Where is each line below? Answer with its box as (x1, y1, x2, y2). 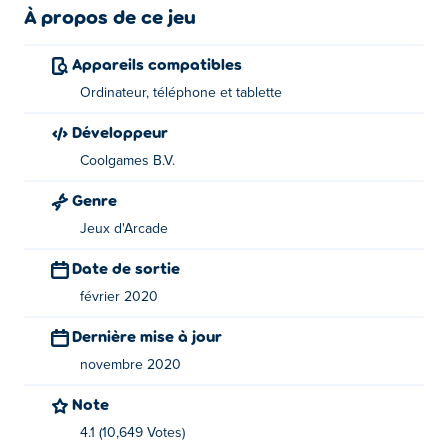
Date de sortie (82, 258, 180, 277)
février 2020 (80, 290, 158, 304)
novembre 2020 (80, 358, 181, 372)
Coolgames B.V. (80, 154, 175, 168)
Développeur (82, 122, 168, 141)
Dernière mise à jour (82, 326, 222, 345)
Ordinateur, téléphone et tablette (80, 86, 282, 100)
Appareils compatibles (82, 54, 242, 73)
